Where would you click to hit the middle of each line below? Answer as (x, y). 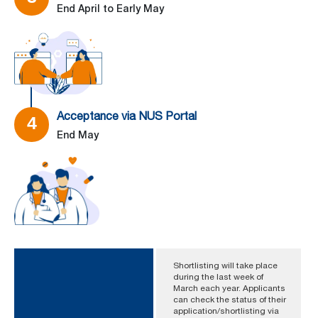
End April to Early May (110, 9)
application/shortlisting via (226, 311)
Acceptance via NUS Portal (127, 116)
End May (78, 135)
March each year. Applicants (229, 289)
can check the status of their (230, 300)
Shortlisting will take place (225, 266)
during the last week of (218, 277)
